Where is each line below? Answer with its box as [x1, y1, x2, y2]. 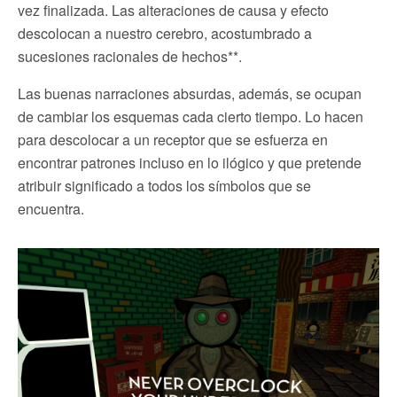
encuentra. [18, 198, 84, 219]
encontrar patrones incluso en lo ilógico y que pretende [18, 152, 362, 173]
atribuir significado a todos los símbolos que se [18, 175, 311, 196]
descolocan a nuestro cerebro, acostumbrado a [18, 22, 312, 43]
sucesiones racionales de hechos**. [18, 45, 242, 66]
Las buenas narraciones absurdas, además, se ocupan [18, 82, 362, 104]
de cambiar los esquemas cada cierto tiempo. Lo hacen [18, 105, 363, 127]
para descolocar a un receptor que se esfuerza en [18, 128, 328, 150]
